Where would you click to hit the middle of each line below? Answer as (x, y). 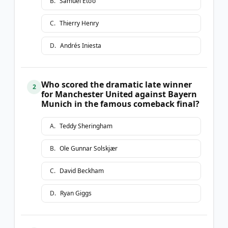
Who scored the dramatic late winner (117, 84)
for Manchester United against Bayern (119, 94)
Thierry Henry (79, 23)
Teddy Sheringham (86, 126)
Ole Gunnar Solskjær (89, 148)
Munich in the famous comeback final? (120, 104)
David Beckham (82, 170)
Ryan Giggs (76, 193)
